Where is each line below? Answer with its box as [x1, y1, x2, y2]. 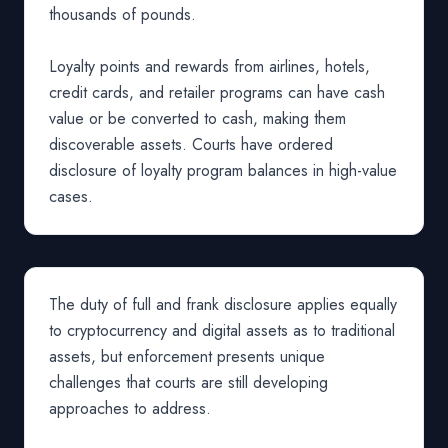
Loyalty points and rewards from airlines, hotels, [49, 55, 370, 78]
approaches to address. [49, 397, 211, 420]
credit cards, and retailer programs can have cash [49, 81, 385, 104]
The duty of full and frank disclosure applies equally [49, 293, 397, 316]
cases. [49, 185, 93, 208]
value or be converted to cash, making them [49, 107, 346, 130]
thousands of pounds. [49, 3, 196, 26]
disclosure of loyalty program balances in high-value [49, 159, 397, 182]
